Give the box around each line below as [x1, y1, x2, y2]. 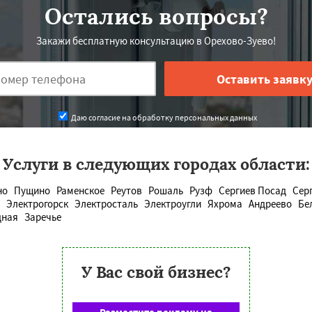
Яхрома [208, 197, 242, 210]
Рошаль [148, 184, 183, 197]
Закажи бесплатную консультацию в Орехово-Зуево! [36, 34, 276, 47]
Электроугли [144, 197, 201, 210]
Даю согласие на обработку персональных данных [69, 112, 257, 123]
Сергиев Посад [219, 184, 286, 197]
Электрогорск [6, 197, 68, 210]
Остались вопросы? [44, 2, 268, 31]
